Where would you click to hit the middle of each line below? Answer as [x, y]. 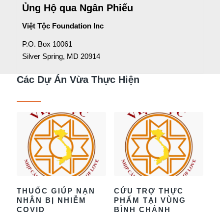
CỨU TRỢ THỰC [149, 191]
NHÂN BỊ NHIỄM [51, 200]
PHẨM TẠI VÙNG [150, 200]
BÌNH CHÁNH [142, 210]
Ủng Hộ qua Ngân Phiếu [77, 8]
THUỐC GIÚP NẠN [56, 191]
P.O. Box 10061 [47, 44]
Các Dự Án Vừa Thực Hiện [78, 80]
